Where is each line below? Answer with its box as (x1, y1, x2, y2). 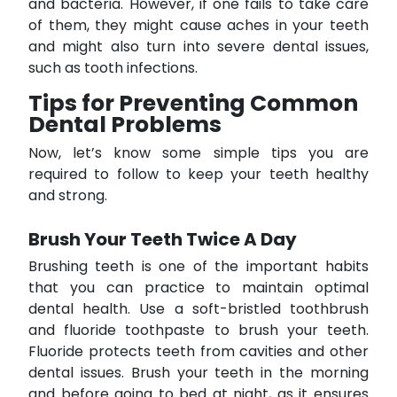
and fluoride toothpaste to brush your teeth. (28, 319, 369, 340)
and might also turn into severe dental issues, (28, 35, 369, 57)
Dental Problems (28, 108, 222, 140)
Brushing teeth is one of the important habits (28, 255, 369, 276)
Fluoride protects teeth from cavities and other (28, 340, 369, 362)
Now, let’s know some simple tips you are (28, 142, 369, 163)
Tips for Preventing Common (28, 87, 358, 119)
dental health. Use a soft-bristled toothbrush (28, 298, 369, 319)
